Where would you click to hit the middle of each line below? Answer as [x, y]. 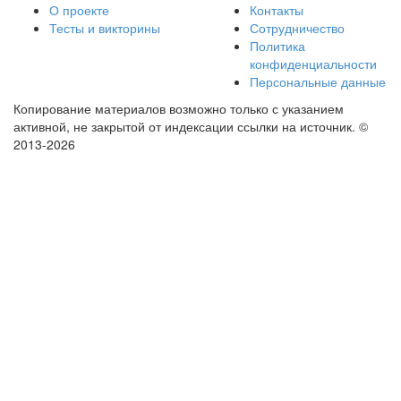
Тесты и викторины [105, 28]
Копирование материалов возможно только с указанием [179, 108]
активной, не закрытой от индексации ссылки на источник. [184, 126]
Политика [277, 46]
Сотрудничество [297, 28]
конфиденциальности [313, 64]
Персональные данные [318, 81]
